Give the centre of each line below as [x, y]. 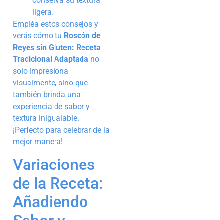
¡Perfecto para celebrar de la [61, 130]
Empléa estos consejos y [55, 24]
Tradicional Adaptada [51, 59]
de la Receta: [58, 183]
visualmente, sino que [50, 83]
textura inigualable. [46, 118]
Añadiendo [50, 202]
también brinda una [47, 95]
